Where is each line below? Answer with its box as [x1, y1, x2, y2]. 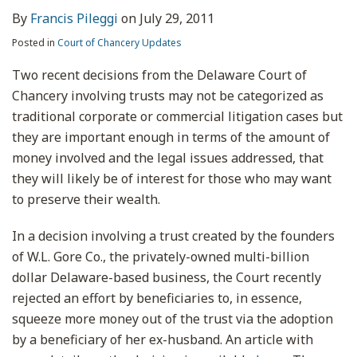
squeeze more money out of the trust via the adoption [12, 310, 333, 328]
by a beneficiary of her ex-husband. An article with [12, 331, 313, 348]
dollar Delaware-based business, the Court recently [12, 269, 321, 286]
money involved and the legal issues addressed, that [12, 149, 324, 167]
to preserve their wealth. [12, 190, 160, 208]
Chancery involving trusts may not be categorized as [12, 87, 324, 104]
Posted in [12, 36, 57, 49]
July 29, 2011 [139, 10, 214, 27]
